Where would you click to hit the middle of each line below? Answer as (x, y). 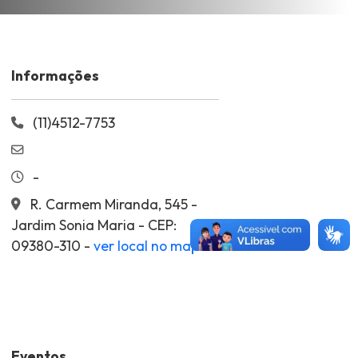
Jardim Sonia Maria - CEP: (94, 225)
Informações (55, 76)
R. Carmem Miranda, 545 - (112, 205)
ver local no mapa (151, 246)
